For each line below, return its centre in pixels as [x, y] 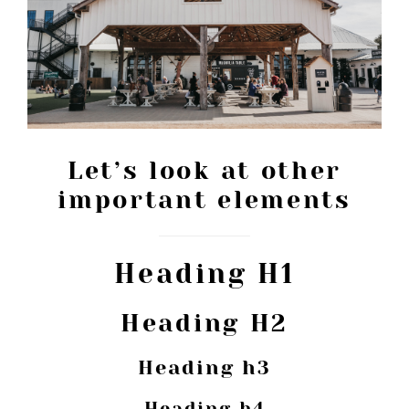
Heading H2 [204, 323]
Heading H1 [204, 274]
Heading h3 [204, 368]
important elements [204, 200]
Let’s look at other [204, 171]
